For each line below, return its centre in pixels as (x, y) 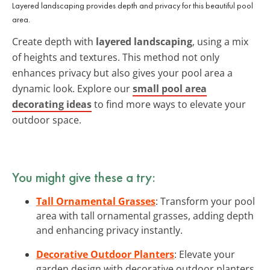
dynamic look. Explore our (72, 88)
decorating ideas (52, 104)
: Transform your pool (205, 201)
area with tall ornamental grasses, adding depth (145, 215)
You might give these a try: (84, 177)
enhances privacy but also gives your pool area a (122, 73)
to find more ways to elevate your (169, 104)
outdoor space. (47, 120)
